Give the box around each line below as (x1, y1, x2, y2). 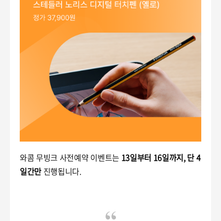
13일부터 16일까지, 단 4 (121, 151, 201, 163)
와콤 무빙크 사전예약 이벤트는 (20, 151, 121, 163)
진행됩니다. (41, 165, 81, 177)
